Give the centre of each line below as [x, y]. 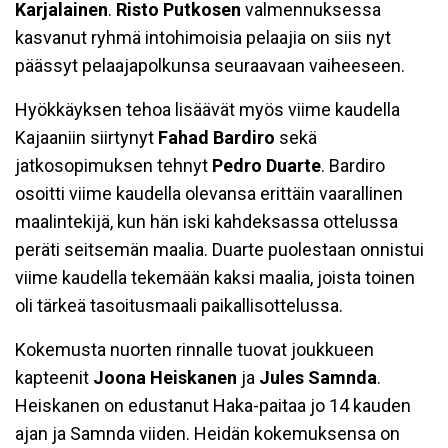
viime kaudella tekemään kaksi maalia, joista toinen [215, 278]
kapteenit [54, 378]
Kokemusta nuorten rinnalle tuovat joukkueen [194, 350]
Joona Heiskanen [165, 378]
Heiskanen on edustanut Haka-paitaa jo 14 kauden [213, 406]
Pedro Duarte [266, 166]
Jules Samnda [318, 378]
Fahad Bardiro [216, 138]
